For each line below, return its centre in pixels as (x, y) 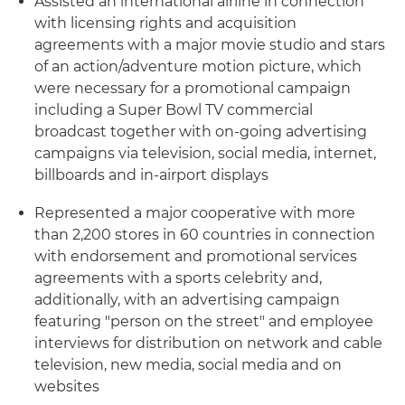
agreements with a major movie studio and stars (210, 45)
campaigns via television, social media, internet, (205, 153)
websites (67, 386)
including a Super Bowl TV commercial (174, 110)
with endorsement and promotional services (196, 256)
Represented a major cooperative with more (195, 213)
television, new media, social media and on (188, 365)
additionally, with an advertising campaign (187, 300)
